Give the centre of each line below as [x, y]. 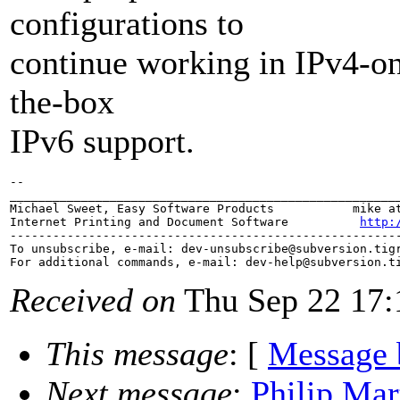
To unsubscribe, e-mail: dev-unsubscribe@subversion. [192, 249]
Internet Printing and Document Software [185, 222]
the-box [62, 102]
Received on [93, 300]
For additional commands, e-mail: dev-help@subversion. [199, 262]
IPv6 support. [102, 142]
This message [137, 354]
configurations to [127, 24]
